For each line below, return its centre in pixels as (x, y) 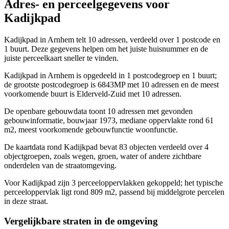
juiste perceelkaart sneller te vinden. (61, 58)
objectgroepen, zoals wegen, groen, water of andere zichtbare (103, 156)
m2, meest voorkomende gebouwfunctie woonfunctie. (91, 130)
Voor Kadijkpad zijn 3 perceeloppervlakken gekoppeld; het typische (113, 183)
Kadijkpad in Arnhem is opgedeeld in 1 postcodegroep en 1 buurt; (110, 76)
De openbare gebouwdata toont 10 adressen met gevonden (98, 111)
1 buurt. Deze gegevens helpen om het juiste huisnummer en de (106, 49)
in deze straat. (26, 201)
